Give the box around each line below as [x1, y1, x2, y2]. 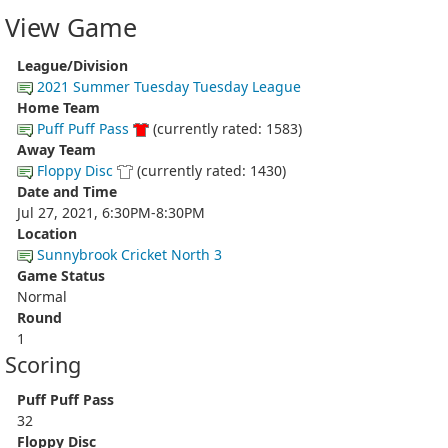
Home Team [17, 97, 100, 117]
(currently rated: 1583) [149, 118, 302, 138]
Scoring [5, 349, 81, 379]
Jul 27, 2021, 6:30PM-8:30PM [17, 202, 205, 222]
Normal [17, 286, 67, 306]
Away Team [17, 139, 96, 159]
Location [17, 223, 77, 243]
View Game [5, 10, 137, 44]
